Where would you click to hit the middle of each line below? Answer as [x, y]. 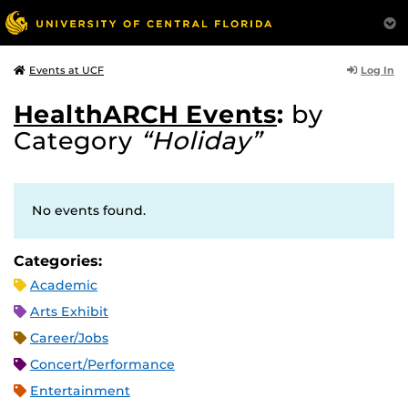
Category [77, 141]
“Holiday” [201, 141]
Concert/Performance [102, 364]
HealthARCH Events [145, 114]
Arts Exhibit [69, 311]
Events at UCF [66, 70]
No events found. [89, 210]
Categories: [58, 261]
